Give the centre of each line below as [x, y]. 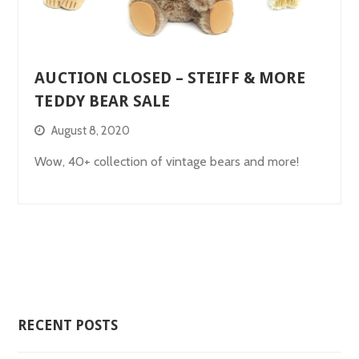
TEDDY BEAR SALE [103, 101]
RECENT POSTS [68, 326]
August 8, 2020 [91, 130]
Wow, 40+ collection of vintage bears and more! [167, 161]
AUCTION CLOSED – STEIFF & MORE [170, 78]
